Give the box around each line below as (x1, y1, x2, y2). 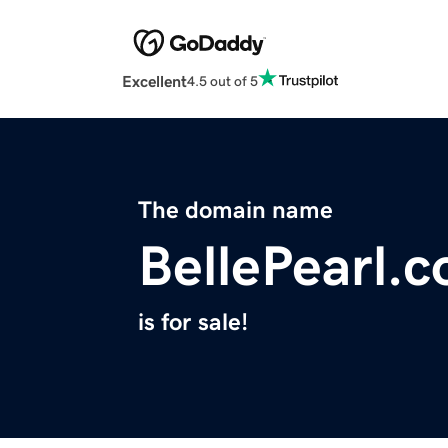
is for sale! (138, 310, 248, 335)
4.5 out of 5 (187, 73, 258, 88)
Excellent (122, 73, 187, 90)
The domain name (138, 198, 333, 223)
